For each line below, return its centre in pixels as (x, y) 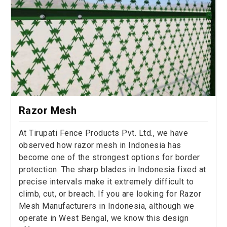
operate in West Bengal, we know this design (104, 218)
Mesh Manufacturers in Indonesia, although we (106, 206)
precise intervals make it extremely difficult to (106, 182)
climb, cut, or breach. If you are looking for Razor (110, 194)
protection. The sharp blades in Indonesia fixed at (112, 170)
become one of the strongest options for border (109, 158)
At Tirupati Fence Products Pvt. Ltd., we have (103, 133)
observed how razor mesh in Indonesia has (100, 145)
